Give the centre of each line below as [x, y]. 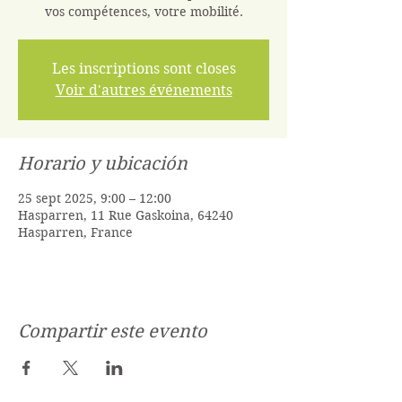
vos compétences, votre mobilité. [144, 12]
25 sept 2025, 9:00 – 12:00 [95, 198]
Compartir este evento [113, 332]
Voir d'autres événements [144, 90]
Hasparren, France [75, 232]
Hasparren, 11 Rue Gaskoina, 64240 [126, 215]
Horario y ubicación [103, 164]
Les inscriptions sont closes [144, 69]
